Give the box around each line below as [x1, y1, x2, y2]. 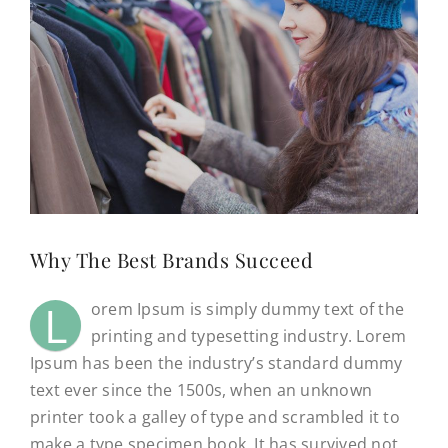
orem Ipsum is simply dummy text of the [90, 298, 405, 321]
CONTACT [21, 45, 92, 64]
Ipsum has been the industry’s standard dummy [29, 352, 403, 375]
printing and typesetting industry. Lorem [90, 325, 407, 348]
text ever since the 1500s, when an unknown [29, 379, 373, 402]
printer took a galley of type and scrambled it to [29, 406, 400, 429]
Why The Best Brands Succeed [29, 246, 314, 274]
